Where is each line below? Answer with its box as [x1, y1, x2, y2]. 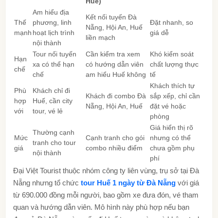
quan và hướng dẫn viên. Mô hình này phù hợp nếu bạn [13, 202, 189, 211]
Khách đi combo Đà [86, 91, 146, 100]
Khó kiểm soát [150, 50, 194, 58]
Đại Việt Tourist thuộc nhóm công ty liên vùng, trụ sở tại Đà [13, 166, 199, 175]
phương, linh [33, 18, 72, 26]
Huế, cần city [33, 96, 73, 105]
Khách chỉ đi [33, 86, 70, 94]
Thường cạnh [33, 128, 74, 136]
